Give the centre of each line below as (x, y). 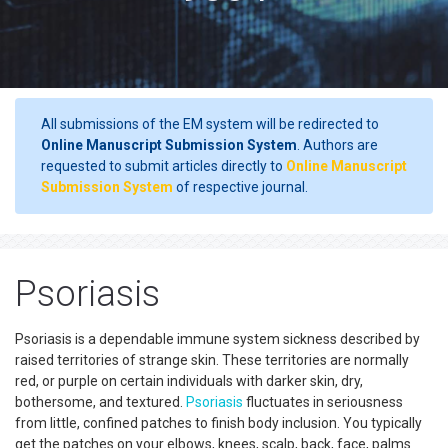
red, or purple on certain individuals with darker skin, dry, (189, 381)
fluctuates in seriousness (323, 402)
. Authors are (337, 145)
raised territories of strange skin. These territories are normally (212, 360)
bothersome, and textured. (100, 402)
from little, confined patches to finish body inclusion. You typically (218, 423)
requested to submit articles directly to (163, 166)
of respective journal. (240, 187)
